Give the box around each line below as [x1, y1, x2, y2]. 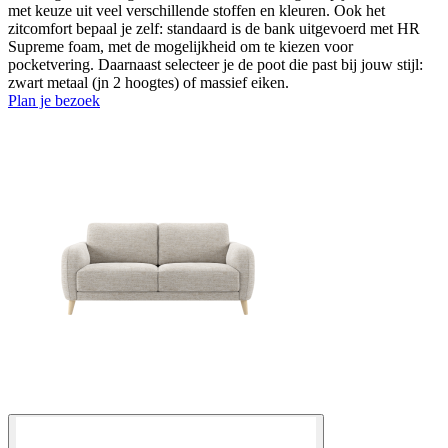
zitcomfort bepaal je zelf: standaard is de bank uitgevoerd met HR [8, 19, 420, 37]
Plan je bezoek [8, 91, 100, 109]
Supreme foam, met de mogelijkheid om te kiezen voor [8, 37, 353, 55]
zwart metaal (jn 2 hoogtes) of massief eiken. [8, 73, 289, 91]
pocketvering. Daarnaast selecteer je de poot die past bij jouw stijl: [8, 55, 423, 73]
